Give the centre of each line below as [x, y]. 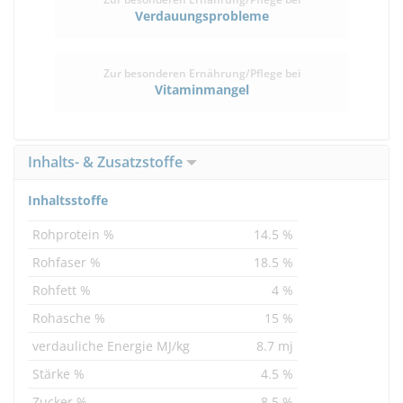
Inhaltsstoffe [68, 200]
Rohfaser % [67, 262]
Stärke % [58, 374]
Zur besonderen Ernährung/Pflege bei [201, 73]
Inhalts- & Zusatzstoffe [107, 162]
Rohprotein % [73, 234]
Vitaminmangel [201, 90]
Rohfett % [62, 290]
